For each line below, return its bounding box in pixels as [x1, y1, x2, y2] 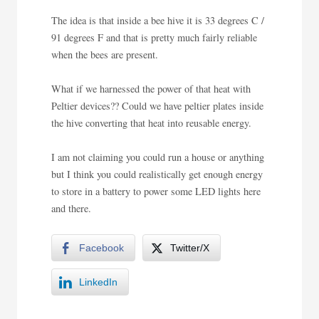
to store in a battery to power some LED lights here [51, 184, 261, 198]
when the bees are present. [51, 47, 158, 61]
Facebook [79, 241, 124, 253]
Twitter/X [170, 241, 209, 253]
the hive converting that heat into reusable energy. [51, 115, 251, 130]
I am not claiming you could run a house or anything [51, 150, 264, 164]
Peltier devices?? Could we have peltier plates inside [51, 98, 263, 113]
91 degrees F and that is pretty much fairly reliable [51, 30, 257, 44]
